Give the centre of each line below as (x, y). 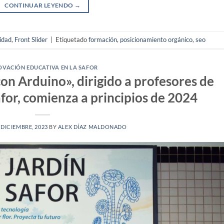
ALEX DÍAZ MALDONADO (92, 126)
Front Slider (31, 40)
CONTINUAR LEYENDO (39, 5)
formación (103, 40)
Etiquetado (72, 40)
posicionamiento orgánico (156, 40)
